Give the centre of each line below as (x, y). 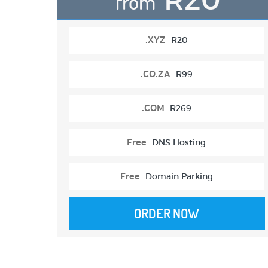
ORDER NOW (167, 214)
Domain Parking (179, 177)
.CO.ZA (155, 75)
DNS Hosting (179, 143)
